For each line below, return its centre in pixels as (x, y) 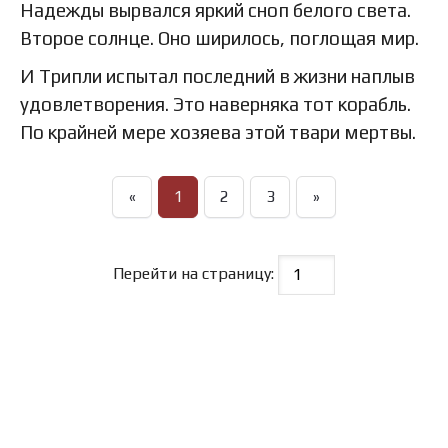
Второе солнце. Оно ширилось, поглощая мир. (219, 38)
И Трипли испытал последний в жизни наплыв (217, 76)
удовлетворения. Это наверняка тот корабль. (215, 104)
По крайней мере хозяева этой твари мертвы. (218, 132)
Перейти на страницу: (195, 274)
